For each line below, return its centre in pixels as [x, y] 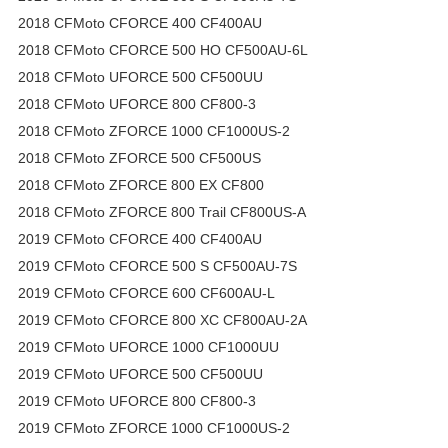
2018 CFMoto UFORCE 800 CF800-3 [137, 103]
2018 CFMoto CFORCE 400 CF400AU [140, 22]
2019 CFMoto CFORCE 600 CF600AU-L [146, 292]
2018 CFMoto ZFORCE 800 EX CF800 [141, 184]
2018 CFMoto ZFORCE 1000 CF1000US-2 [154, 130]
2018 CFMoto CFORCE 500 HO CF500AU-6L [163, 49]
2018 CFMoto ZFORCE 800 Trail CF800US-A [162, 211]
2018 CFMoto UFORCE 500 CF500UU [140, 76]
